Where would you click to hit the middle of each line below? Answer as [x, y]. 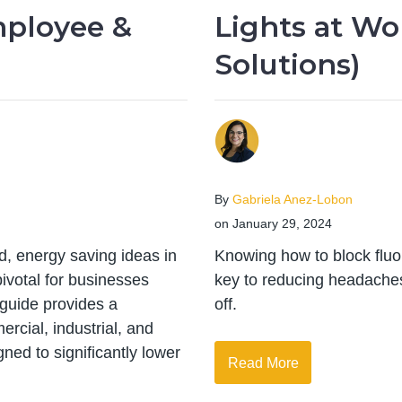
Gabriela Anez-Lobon [293, 199]
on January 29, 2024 [273, 223]
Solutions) [288, 64]
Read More [263, 362]
